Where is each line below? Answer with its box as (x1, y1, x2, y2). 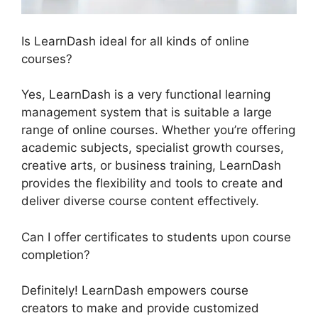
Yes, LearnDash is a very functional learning (21, 87, 270, 102)
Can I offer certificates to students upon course (21, 229, 291, 244)
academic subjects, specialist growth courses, (21, 141, 284, 155)
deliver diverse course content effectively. (21, 194, 259, 209)
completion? (21, 247, 90, 262)
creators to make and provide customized (21, 301, 259, 316)
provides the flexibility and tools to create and (21, 176, 283, 191)
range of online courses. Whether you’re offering (21, 123, 295, 138)
